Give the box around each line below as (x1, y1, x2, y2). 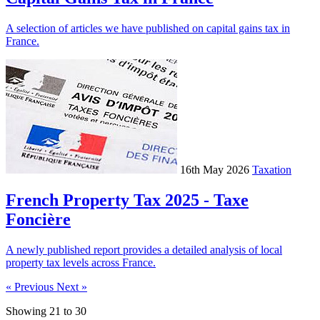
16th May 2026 (180, 163, 249, 176)
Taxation (252, 163, 291, 176)
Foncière (6, 209, 71, 229)
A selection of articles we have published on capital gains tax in (6, 21, 290, 34)
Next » (56, 280, 87, 293)
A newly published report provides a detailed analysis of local (6, 243, 282, 256)
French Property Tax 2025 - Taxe (6, 190, 249, 209)
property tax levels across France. (6, 256, 156, 269)
